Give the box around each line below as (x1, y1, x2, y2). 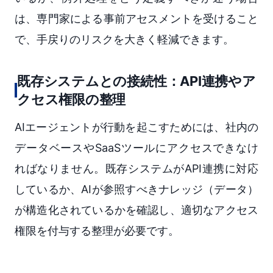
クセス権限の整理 (17, 91, 126, 108)
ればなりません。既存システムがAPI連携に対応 (15, 162, 258, 175)
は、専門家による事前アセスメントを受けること (15, 12, 258, 26)
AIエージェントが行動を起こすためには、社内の (15, 121, 258, 134)
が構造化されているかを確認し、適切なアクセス (15, 204, 258, 217)
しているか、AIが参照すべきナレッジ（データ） (15, 183, 258, 196)
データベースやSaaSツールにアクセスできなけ (15, 141, 258, 155)
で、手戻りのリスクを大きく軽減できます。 (15, 33, 234, 46)
